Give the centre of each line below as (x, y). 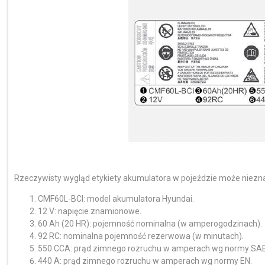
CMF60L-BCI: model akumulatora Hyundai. (116, 199)
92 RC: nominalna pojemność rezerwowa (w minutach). (141, 236)
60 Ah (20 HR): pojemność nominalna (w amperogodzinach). (150, 224)
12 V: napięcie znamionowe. (90, 211)
